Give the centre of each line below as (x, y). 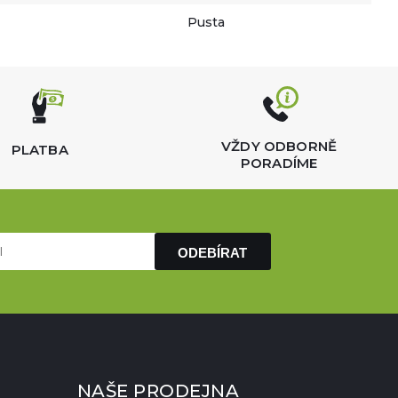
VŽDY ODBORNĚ (279, 146)
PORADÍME (279, 163)
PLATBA (40, 150)
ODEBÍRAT (213, 253)
